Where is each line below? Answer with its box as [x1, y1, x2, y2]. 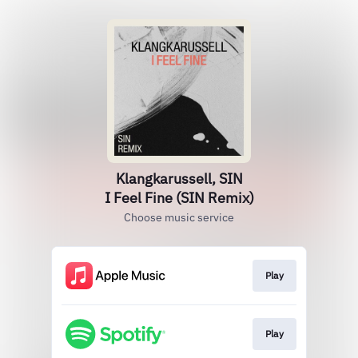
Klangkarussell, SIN [115, 169, 243, 188]
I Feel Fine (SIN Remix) [104, 189, 254, 207]
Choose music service [124, 210, 234, 225]
